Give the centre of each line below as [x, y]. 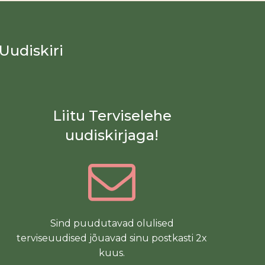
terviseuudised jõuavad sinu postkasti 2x [112, 238]
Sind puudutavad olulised [112, 223]
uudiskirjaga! [112, 135]
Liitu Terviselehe [112, 116]
